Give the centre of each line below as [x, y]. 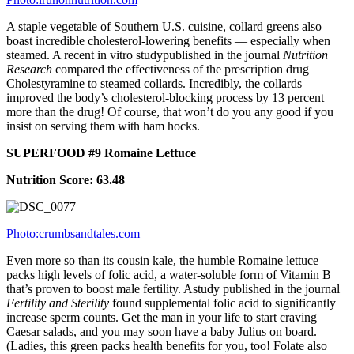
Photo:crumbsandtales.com [73, 233]
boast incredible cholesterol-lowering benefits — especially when [168, 40]
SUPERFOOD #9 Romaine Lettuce [101, 153]
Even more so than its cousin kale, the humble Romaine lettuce [162, 260]
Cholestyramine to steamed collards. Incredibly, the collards [154, 83]
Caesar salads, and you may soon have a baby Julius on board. [162, 331]
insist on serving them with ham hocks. [103, 126]
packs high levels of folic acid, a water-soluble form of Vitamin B [169, 274]
